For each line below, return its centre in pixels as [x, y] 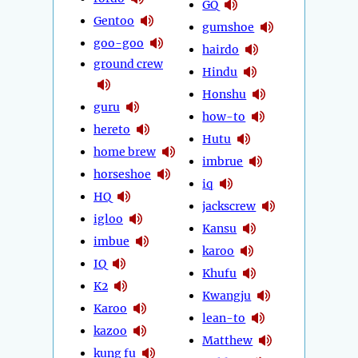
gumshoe [229, 27]
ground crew [128, 64]
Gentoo [114, 20]
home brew [125, 151]
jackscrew [229, 206]
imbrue [223, 161]
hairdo [221, 49]
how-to [224, 116]
